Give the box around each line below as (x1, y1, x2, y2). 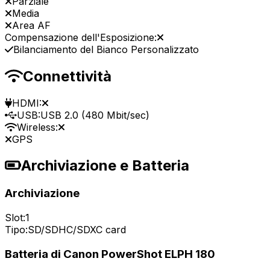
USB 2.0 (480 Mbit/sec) (40, 108, 149, 121)
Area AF (12, 19, 51, 31)
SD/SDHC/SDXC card (28, 224, 126, 236)
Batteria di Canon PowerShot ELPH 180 (5, 246, 215, 261)
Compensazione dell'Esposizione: (5, 31, 157, 43)
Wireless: (17, 121, 58, 133)
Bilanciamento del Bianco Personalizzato (13, 43, 199, 55)
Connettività (23, 67, 111, 85)
